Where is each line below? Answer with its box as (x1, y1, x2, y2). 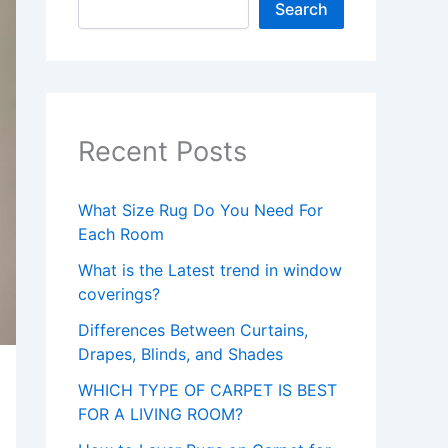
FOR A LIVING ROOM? (78, 404, 243, 425)
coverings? (78, 284, 160, 305)
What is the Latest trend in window (78, 260, 342, 281)
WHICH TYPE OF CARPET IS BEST (78, 380, 337, 401)
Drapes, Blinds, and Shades (78, 344, 283, 365)
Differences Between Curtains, (78, 320, 308, 341)
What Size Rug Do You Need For (78, 200, 323, 221)
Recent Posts (78, 135, 247, 168)
